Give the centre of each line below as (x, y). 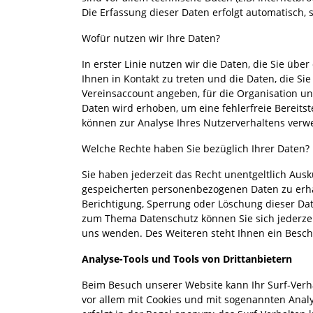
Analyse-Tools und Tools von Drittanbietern (187, 259)
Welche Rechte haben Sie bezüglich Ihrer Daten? (196, 148)
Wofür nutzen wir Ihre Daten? (151, 38)
